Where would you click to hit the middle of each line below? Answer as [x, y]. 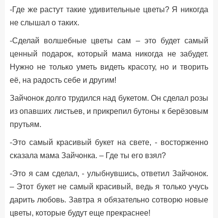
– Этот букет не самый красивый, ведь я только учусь [109, 187]
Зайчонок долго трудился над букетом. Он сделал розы [109, 98]
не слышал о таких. [45, 23]
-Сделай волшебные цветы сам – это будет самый [109, 41]
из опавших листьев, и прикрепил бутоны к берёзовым [109, 111]
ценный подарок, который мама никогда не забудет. [109, 54]
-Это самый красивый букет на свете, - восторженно [109, 142]
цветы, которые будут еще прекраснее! [80, 213]
